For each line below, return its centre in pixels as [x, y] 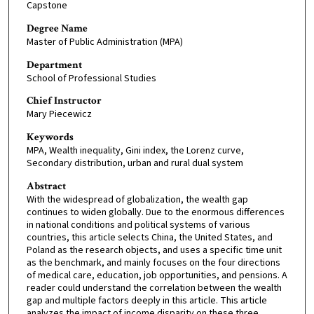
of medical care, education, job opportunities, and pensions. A [157, 275]
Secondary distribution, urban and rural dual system [135, 163]
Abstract [46, 186]
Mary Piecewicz [59, 115]
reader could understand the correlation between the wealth [154, 288]
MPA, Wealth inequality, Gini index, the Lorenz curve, [135, 150]
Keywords [50, 137]
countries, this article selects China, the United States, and [149, 237]
